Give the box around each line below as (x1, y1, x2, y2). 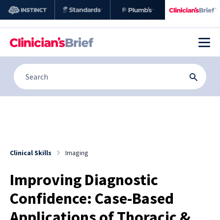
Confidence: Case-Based (10, 188, 174, 208)
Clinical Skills (10, 148, 52, 157)
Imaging (65, 148, 88, 157)
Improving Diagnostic (10, 169, 158, 190)
